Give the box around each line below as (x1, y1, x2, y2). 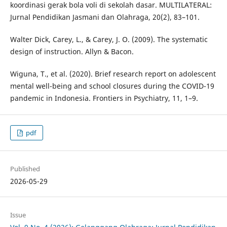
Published (10, 164, 40, 173)
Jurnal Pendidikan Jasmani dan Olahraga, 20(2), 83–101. (10, 12, 200, 22)
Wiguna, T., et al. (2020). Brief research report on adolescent (10, 68, 216, 79)
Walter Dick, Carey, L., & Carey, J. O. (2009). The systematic (10, 34, 208, 44)
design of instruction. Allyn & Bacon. (10, 46, 134, 56)
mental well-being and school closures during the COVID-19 (10, 81, 214, 91)
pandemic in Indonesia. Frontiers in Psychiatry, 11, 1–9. (10, 93, 198, 103)
